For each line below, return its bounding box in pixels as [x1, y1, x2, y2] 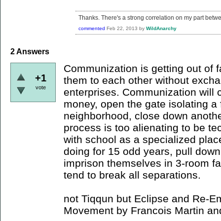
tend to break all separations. [64, 169, 201, 181]
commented [78, 25, 105, 31]
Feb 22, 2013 [107, 25, 138, 31]
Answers [15, 47, 49, 56]
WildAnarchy [146, 25, 177, 31]
